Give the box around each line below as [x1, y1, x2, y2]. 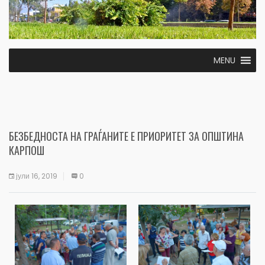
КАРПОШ [9, 142, 44, 158]
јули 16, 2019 [16, 170, 57, 181]
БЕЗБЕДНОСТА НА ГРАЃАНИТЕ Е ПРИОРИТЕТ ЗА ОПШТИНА [9, 128, 244, 144]
